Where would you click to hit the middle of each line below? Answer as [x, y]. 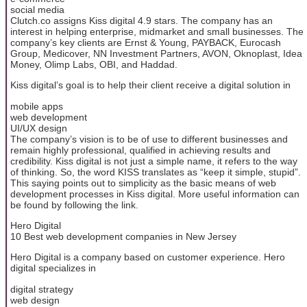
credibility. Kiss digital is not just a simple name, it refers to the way [154, 161]
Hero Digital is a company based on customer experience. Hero [148, 257]
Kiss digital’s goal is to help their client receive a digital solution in [150, 85]
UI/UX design [39, 128]
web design [35, 300]
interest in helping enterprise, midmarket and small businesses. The [157, 31]
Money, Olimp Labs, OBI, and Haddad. [94, 64]
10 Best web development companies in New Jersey [123, 236]
